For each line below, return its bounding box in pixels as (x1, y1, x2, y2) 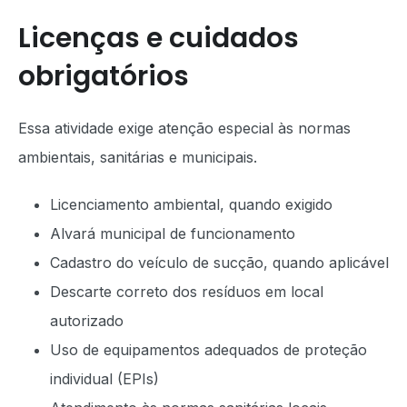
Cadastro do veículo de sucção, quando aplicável (50, 253, 389, 272)
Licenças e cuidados (18, 19, 299, 57)
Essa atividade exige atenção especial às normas (18, 119, 351, 137)
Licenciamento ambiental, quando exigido (50, 195, 333, 213)
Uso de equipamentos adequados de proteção (50, 341, 367, 359)
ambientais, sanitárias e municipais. (18, 148, 257, 166)
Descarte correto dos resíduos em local (50, 283, 323, 301)
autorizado (50, 312, 124, 330)
